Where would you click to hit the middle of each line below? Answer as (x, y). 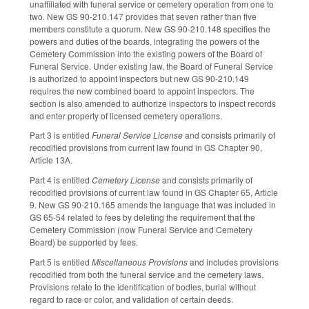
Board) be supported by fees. (84, 242)
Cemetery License (126, 180)
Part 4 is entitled (61, 180)
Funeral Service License (137, 135)
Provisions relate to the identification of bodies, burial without (143, 287)
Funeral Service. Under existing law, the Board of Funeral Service (151, 66)
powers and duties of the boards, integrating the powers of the (145, 41)
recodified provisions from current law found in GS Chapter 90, (146, 148)
